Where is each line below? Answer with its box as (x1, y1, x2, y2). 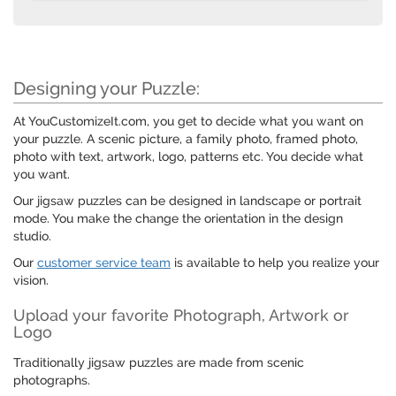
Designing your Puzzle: (13, 78, 200, 100)
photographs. (13, 373, 90, 388)
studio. (13, 229, 51, 244)
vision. (13, 273, 49, 288)
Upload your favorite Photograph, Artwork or (13, 306, 349, 325)
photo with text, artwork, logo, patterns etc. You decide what (13, 149, 363, 164)
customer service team (37, 255, 171, 270)
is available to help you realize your (171, 255, 379, 270)
